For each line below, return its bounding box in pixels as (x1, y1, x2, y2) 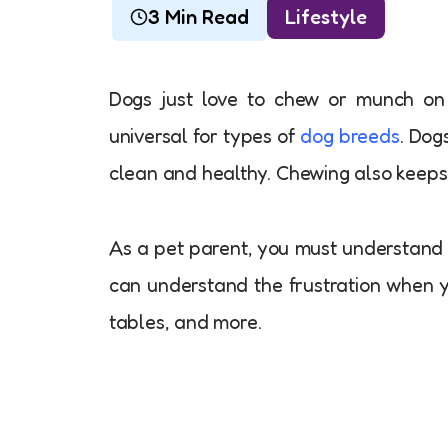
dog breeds (300, 123, 400, 148)
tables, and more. (108, 309, 262, 334)
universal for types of (108, 123, 301, 148)
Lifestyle (285, 4, 367, 29)
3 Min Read (148, 4, 249, 29)
